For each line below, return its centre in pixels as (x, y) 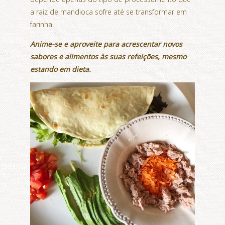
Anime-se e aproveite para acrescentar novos (106, 44)
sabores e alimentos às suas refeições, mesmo (108, 56)
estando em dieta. (61, 69)
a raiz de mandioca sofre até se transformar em (108, 12)
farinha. (42, 24)
